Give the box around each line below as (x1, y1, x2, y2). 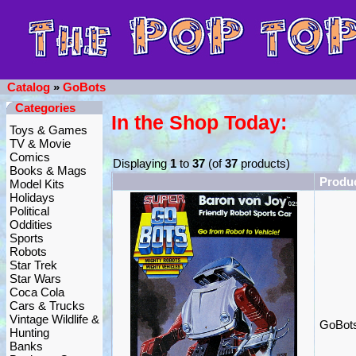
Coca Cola (10, 285, 64, 299)
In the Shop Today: (111, 111, 287, 133)
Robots (10, 245, 47, 258)
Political (10, 204, 49, 218)
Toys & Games (10, 123, 87, 137)
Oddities (10, 218, 52, 231)
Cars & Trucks (10, 299, 85, 312)
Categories (15, 101, 75, 114)
